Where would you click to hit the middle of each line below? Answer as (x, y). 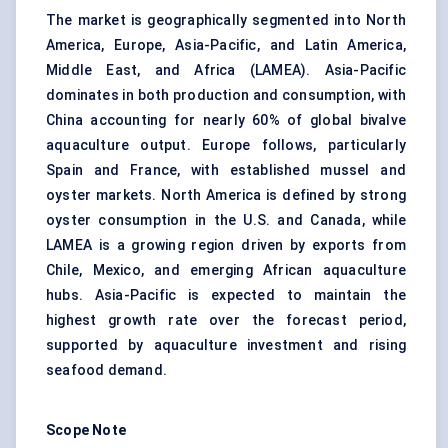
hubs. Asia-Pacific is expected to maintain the (226, 295)
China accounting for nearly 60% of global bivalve (226, 120)
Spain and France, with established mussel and (226, 170)
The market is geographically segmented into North (226, 20)
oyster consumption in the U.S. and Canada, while (226, 220)
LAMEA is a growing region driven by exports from (226, 245)
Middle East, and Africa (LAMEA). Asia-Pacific (226, 70)
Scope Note (86, 430)
